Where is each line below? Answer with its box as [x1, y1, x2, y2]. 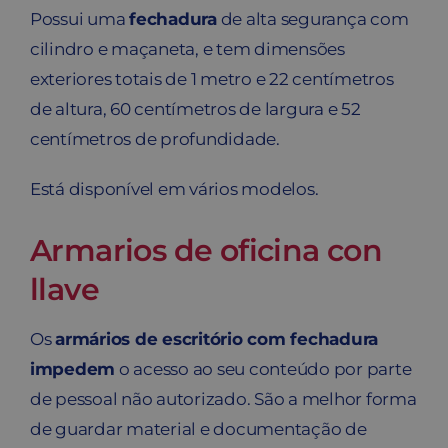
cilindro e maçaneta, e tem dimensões [29, 38, 345, 59]
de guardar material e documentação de [29, 418, 367, 439]
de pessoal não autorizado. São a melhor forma [29, 388, 417, 409]
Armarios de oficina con [29, 231, 383, 269]
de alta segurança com [216, 8, 409, 29]
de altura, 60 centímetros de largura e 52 [29, 98, 361, 119]
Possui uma [29, 8, 130, 29]
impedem [29, 358, 116, 379]
